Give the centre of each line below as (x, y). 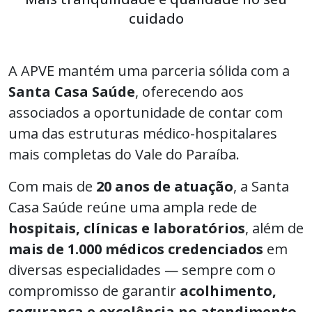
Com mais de (52, 186)
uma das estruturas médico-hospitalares (143, 133)
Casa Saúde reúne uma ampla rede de (133, 207)
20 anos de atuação (165, 186)
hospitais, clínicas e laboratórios (127, 228)
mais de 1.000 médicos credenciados (136, 249)
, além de (274, 228)
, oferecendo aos (189, 91)
